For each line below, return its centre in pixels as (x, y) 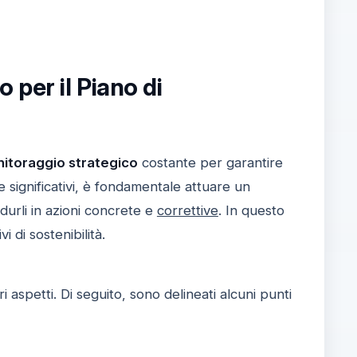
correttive (187, 210)
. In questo (251, 210)
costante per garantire (210, 162)
